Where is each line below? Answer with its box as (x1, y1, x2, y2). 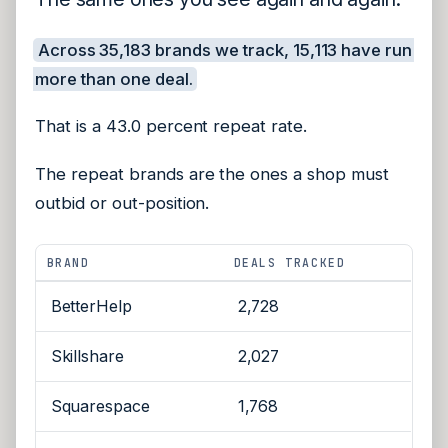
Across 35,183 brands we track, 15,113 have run (37, 39, 413, 60)
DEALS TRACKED (233, 255, 346, 271)
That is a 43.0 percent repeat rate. (35, 116, 308, 137)
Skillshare (50, 347, 125, 367)
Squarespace (50, 397, 151, 417)
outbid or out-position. (35, 192, 210, 213)
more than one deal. (35, 68, 193, 89)
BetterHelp (50, 297, 133, 317)
